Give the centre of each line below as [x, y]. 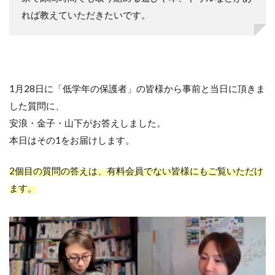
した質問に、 [37, 106]
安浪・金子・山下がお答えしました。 [87, 123]
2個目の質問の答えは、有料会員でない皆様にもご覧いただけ [136, 171]
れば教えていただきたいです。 [86, 15]
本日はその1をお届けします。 [72, 140]
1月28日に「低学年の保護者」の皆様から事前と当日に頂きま [137, 88]
